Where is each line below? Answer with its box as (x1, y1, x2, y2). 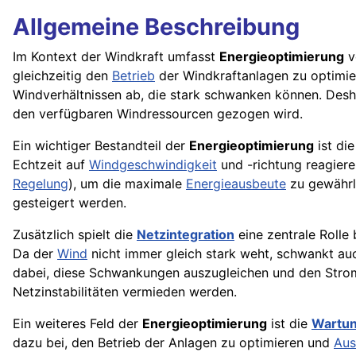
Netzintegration (137, 226, 234, 243)
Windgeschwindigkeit (89, 157, 217, 173)
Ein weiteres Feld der (13, 315, 142, 332)
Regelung (13, 176, 68, 192)
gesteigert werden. (13, 195, 126, 211)
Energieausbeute (186, 176, 286, 192)
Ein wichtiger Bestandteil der (13, 137, 189, 154)
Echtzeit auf (13, 157, 89, 173)
